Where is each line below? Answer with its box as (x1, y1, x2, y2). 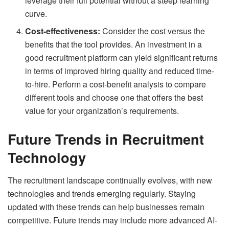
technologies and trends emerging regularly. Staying (8, 187, 196, 199)
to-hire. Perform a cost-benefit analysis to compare (25, 78, 207, 90)
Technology (8, 147, 86, 167)
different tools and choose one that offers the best (25, 91, 203, 103)
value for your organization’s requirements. (25, 104, 179, 117)
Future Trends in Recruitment (8, 128, 204, 149)
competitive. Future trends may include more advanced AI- (8, 214, 217, 226)
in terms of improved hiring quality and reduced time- (25, 64, 215, 77)
